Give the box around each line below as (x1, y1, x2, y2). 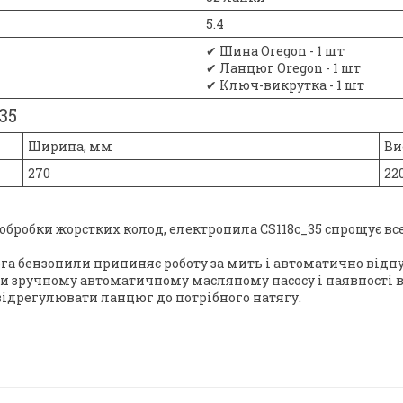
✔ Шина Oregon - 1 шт (206, 42, 345, 60)
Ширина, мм (28, 137, 112, 155)
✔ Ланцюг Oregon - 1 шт (206, 59, 361, 77)
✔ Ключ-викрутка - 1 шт (206, 76, 364, 94)
